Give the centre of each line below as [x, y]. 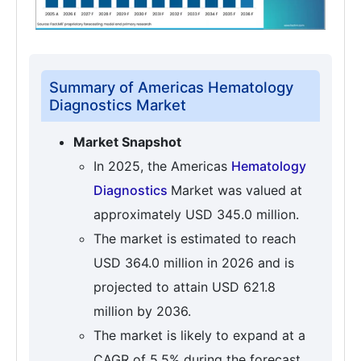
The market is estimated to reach [195, 239]
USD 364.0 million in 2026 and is [194, 263]
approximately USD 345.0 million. [196, 215]
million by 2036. [142, 311]
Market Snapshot [127, 142]
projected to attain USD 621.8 [185, 287]
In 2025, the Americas [162, 166]
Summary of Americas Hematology [171, 87]
